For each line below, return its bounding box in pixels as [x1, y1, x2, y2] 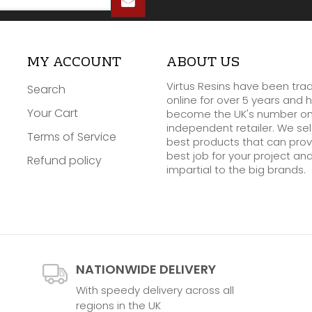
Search [26, 81, 65, 98]
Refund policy [26, 153, 102, 169]
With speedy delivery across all [76, 283, 234, 298]
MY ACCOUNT [26, 52, 121, 75]
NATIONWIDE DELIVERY [76, 260, 216, 279]
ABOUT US [166, 52, 240, 75]
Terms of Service [26, 129, 116, 146]
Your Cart [26, 105, 78, 122]
